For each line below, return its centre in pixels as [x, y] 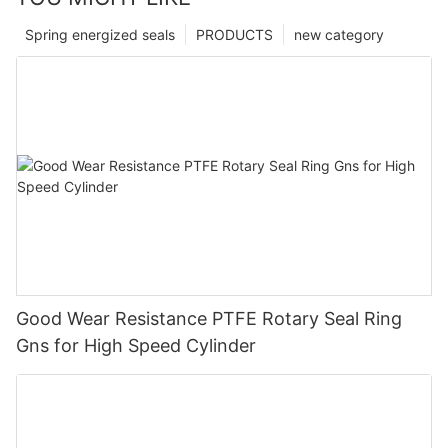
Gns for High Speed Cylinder [136, 345]
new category [339, 34]
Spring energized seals [100, 34]
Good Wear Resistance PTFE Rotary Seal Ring [209, 318]
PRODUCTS [234, 34]
